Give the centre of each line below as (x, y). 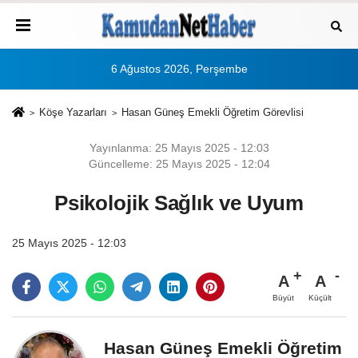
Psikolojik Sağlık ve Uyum (179, 203)
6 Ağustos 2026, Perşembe (179, 69)
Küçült (320, 298)
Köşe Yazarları (73, 112)
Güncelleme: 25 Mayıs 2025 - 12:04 (179, 164)
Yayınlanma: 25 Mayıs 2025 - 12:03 (179, 148)
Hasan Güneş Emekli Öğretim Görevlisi (212, 112)
